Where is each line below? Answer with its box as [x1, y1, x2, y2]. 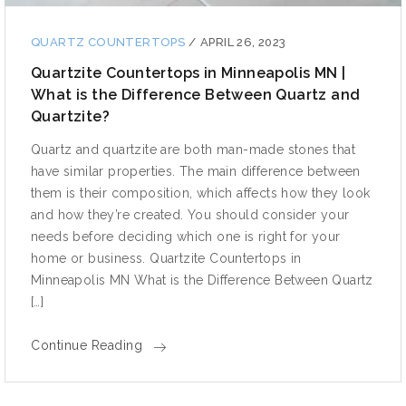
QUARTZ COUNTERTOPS [31, 35, 188, 50]
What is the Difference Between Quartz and [31, 86, 361, 104]
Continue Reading [31, 338, 142, 353]
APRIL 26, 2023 [200, 35, 286, 50]
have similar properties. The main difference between [31, 164, 361, 179]
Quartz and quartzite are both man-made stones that [31, 142, 355, 158]
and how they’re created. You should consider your [31, 208, 350, 223]
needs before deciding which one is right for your [31, 229, 341, 245]
